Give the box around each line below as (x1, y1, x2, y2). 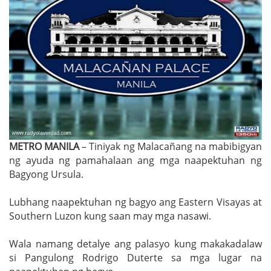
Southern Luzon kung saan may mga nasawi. (9, 209, 211, 223)
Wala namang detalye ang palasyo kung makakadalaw (9, 237, 262, 250)
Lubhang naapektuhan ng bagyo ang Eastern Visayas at (9, 195, 262, 209)
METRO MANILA (9, 139, 80, 153)
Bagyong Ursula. (9, 167, 83, 181)
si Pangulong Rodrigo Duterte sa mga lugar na (9, 250, 262, 264)
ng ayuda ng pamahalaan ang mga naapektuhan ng (9, 153, 262, 167)
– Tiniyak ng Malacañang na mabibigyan (79, 139, 263, 153)
